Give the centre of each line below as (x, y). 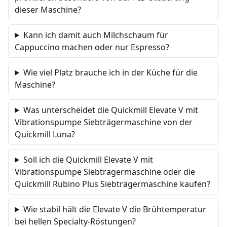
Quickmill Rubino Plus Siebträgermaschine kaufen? (112, 184)
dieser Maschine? (48, 10)
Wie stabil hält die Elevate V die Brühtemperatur (115, 209)
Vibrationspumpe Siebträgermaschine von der (104, 122)
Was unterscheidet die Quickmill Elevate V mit (110, 110)
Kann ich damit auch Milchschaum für (96, 35)
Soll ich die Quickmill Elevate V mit (88, 160)
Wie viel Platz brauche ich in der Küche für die (110, 72)
